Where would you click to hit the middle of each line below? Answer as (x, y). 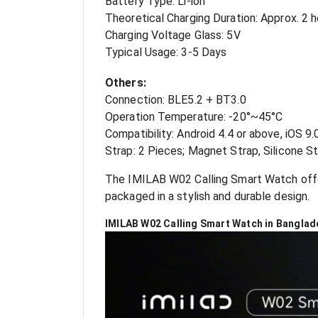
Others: (126, 83)
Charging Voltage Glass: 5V (173, 35)
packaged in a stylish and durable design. (208, 197)
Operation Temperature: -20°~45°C (194, 117)
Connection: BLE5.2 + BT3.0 (176, 100)
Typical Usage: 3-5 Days (166, 53)
